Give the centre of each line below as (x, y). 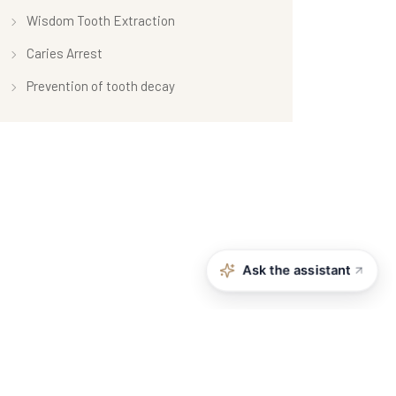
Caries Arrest (65, 53)
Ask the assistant (297, 270)
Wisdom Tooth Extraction (101, 20)
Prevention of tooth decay (101, 85)
